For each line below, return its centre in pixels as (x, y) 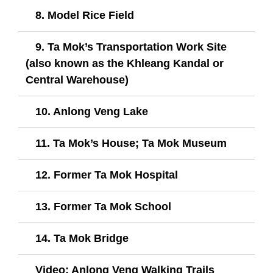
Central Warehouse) (77, 80)
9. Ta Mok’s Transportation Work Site (131, 47)
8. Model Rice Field (85, 15)
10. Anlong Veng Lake (92, 111)
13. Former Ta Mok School (103, 206)
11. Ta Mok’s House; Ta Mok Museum (131, 143)
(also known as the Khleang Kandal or (125, 63)
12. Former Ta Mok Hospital (107, 175)
